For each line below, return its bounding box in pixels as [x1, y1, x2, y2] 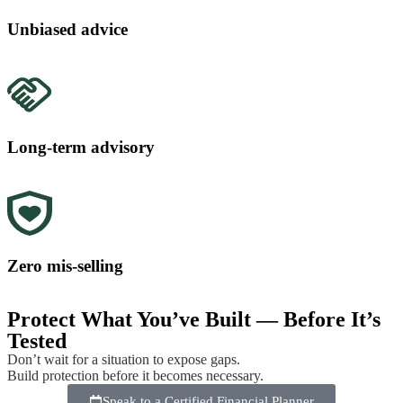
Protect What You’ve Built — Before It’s [7, 308, 381, 332]
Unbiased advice [7, 19, 128, 39]
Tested [7, 329, 67, 354]
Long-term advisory [7, 138, 155, 157]
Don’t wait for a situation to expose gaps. [7, 352, 240, 368]
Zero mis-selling [7, 255, 123, 275]
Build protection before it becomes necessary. [7, 368, 264, 384]
